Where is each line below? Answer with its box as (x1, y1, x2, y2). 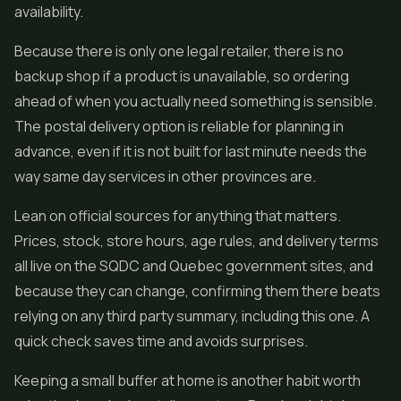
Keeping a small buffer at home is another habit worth (14, 371, 361, 390)
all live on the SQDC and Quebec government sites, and (14, 256, 373, 276)
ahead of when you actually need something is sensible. (14, 91, 377, 111)
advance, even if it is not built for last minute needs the (14, 141, 367, 161)
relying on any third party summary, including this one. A (14, 306, 370, 326)
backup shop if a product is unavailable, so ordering (14, 66, 349, 86)
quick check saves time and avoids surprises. (14, 331, 308, 351)
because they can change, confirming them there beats (14, 281, 380, 301)
